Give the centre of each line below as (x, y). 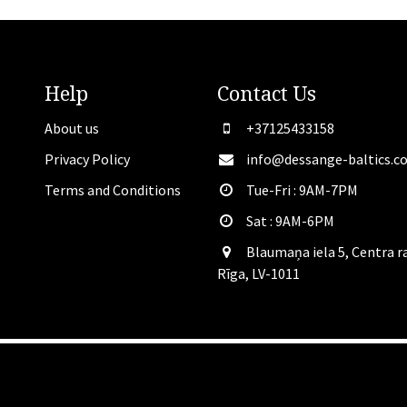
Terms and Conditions (113, 190)
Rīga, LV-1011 (258, 274)
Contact (253, 93)
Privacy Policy (87, 159)
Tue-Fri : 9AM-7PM (302, 190)
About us (72, 129)
